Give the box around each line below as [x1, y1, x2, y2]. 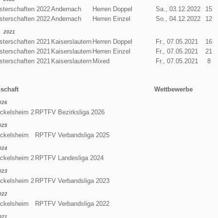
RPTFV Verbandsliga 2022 [35, 200, 109, 207]
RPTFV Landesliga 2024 [35, 154, 104, 162]
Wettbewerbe [154, 85, 193, 93]
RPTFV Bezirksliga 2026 [35, 108, 105, 116]
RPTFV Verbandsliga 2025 [35, 131, 109, 139]
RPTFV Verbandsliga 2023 [35, 177, 109, 184]
